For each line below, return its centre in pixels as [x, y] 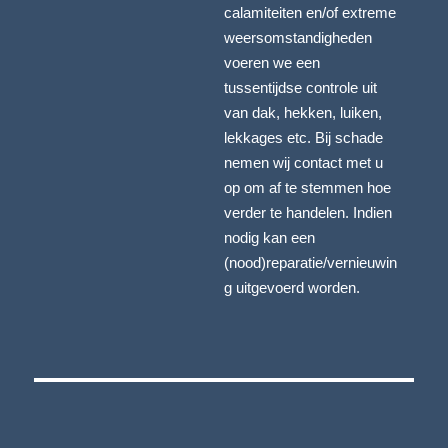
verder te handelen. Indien [308, 212]
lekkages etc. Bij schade [303, 137]
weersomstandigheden [298, 37]
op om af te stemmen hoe [307, 187]
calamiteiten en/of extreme [310, 12]
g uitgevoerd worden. [292, 287]
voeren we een [272, 62]
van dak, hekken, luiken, [303, 112]
